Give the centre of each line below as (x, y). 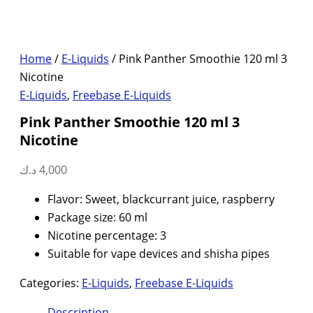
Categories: (51, 283)
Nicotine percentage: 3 (107, 236)
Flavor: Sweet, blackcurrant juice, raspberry (161, 199)
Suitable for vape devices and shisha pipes (159, 254)
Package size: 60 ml (97, 218)
